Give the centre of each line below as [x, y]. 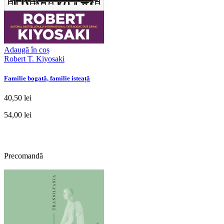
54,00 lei [18, 114]
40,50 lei [18, 97]
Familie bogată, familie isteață [47, 78]
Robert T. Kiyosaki [34, 58]
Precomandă [23, 155]
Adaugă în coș [27, 49]
